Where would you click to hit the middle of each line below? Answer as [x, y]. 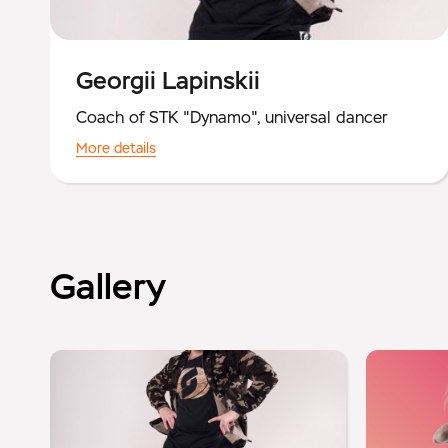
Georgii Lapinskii [168, 81]
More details [116, 148]
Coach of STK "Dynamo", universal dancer [232, 118]
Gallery [108, 287]
